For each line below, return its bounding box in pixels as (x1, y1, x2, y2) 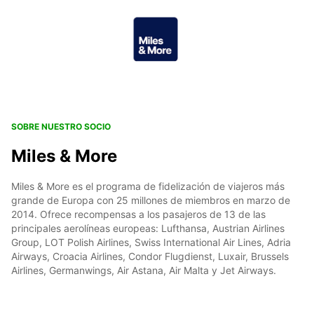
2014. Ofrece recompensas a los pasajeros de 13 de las (11, 208, 266, 221)
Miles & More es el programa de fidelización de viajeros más (11, 180, 285, 193)
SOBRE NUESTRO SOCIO (11, 121, 111, 132)
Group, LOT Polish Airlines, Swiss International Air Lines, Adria (11, 236, 291, 249)
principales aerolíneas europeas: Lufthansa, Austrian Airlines (11, 222, 285, 235)
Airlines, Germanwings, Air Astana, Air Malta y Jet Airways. (11, 264, 276, 277)
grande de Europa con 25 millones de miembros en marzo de (11, 194, 290, 207)
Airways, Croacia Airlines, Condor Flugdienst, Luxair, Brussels (11, 250, 289, 263)
